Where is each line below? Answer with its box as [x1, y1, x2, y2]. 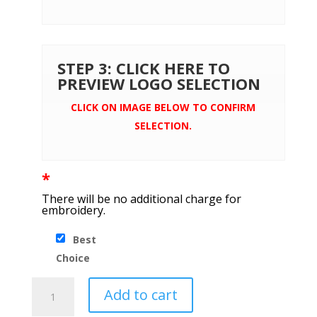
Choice [55, 250, 90, 265]
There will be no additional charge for [41, 191, 241, 207]
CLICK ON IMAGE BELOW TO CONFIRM [71, 100, 256, 115]
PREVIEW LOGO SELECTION [57, 73, 260, 95]
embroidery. [41, 202, 105, 219]
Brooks [30, 278, 64, 292]
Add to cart [103, 285, 178, 305]
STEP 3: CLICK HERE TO [57, 57, 230, 79]
